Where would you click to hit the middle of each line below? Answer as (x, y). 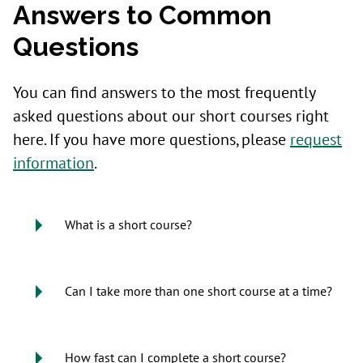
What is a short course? (128, 225)
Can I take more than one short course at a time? (199, 292)
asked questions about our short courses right (171, 117)
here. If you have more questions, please (152, 140)
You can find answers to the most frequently (164, 93)
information (53, 164)
